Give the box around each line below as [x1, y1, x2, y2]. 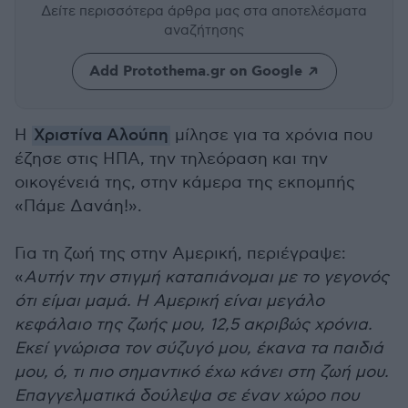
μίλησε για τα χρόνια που [170, 126, 373, 145]
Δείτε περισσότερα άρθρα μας [41, 3, 243, 19]
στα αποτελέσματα [243, 3, 367, 19]
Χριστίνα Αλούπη [34, 126, 168, 146]
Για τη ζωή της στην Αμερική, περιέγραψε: [15, 244, 346, 263]
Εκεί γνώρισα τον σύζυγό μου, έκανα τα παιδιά [15, 339, 383, 358]
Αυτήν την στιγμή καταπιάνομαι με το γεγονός [24, 268, 389, 287]
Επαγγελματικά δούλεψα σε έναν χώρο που [15, 386, 360, 405]
